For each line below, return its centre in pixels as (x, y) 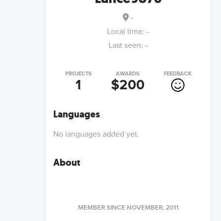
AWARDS (128, 74)
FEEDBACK (178, 74)
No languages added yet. (96, 134)
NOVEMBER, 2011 (152, 208)
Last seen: (126, 46)
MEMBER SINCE (101, 208)
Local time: (127, 32)
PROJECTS (78, 74)
